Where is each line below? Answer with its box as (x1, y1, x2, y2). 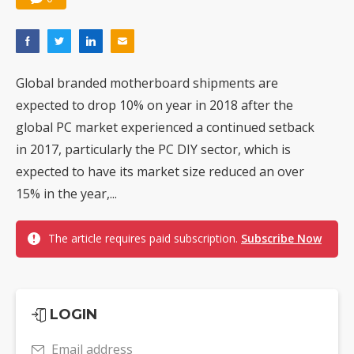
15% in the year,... (16, 185, 117, 203)
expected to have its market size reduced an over (16, 163, 304, 181)
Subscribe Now (241, 231, 322, 247)
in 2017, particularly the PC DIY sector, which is (16, 141, 291, 159)
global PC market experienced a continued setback (16, 119, 314, 137)
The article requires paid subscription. (48, 231, 241, 247)
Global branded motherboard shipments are (16, 74, 278, 92)
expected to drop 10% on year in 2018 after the (16, 96, 293, 115)
